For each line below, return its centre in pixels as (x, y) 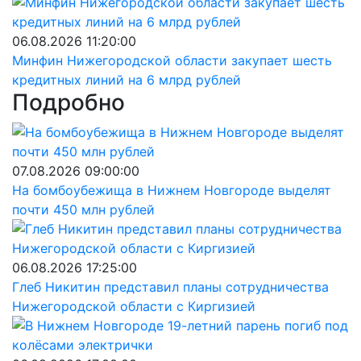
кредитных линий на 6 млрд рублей (127, 80)
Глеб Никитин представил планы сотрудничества (170, 287)
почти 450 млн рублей (83, 210)
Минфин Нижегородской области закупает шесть (172, 60)
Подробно (68, 102)
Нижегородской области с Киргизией (134, 306)
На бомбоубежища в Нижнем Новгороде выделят (172, 190)
